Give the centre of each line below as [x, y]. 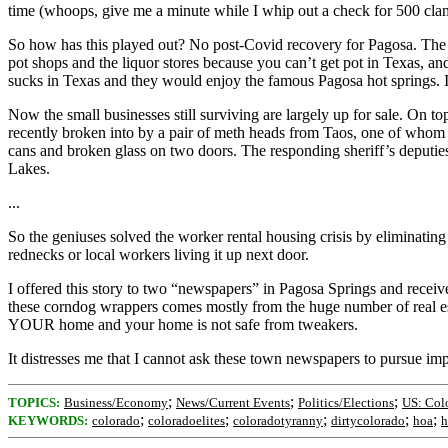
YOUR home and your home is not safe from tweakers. [183, 324]
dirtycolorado [368, 420]
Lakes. [29, 168]
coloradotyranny [278, 420]
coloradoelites [186, 420]
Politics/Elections [346, 402]
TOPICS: [34, 402]
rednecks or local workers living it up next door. [158, 254]
